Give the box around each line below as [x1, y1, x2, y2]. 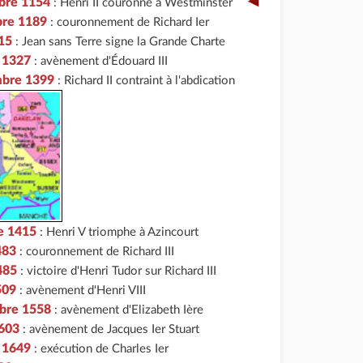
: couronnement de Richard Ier [47, 15, 209, 28]
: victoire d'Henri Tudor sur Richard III [17, 265, 216, 278]
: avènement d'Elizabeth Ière [51, 304, 203, 317]
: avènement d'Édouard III [31, 54, 168, 67]
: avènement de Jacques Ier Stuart [19, 323, 199, 336]
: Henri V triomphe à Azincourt [36, 226, 199, 239]
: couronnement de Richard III [16, 246, 174, 258]
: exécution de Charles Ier [31, 343, 169, 356]
